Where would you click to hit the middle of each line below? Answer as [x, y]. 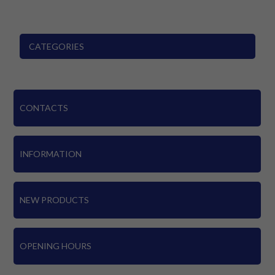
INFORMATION [51, 154]
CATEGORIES [57, 46]
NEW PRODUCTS [55, 200]
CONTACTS [44, 108]
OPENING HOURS [56, 246]
